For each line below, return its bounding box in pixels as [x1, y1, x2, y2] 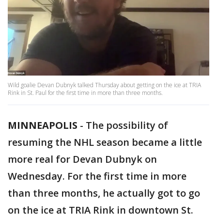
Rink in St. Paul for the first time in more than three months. [8, 89, 163, 97]
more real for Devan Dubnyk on [8, 153, 157, 166]
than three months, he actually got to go [8, 186, 200, 200]
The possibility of [86, 119, 168, 132]
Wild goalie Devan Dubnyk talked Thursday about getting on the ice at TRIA [8, 81, 201, 90]
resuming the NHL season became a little [8, 136, 202, 149]
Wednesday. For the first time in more [8, 170, 186, 183]
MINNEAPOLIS [8, 119, 77, 132]
